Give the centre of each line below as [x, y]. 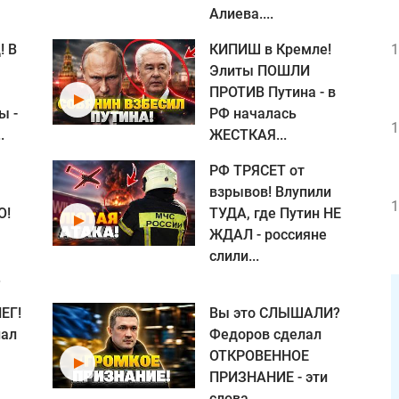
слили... [234, 256]
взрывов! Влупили [270, 192]
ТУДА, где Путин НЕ [275, 213]
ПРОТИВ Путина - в [273, 92]
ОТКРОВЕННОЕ [259, 356]
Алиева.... [241, 14]
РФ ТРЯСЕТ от [257, 171]
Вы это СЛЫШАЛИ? [275, 313]
